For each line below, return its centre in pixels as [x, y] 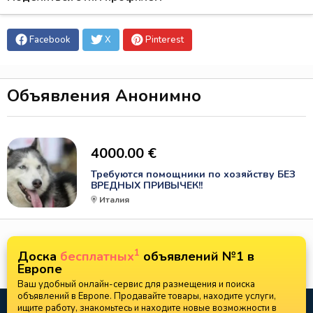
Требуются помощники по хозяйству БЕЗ [193, 174]
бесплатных [97, 256]
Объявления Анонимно [104, 96]
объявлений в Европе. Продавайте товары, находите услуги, [147, 296]
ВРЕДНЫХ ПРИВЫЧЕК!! [147, 185]
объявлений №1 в [197, 256]
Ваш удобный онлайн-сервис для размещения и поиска [136, 284]
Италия [114, 200]
